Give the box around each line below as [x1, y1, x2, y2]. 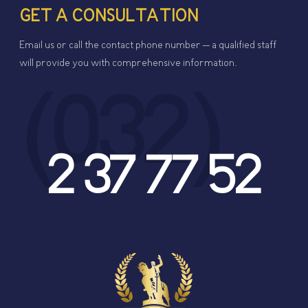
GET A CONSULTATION [19, 7, 199, 29]
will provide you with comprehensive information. [19, 57, 238, 70]
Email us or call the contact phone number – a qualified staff [19, 39, 277, 52]
